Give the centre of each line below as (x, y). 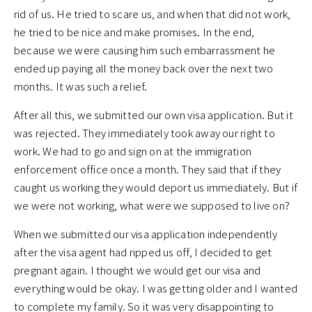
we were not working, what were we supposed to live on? (152, 205)
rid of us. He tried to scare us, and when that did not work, (153, 14)
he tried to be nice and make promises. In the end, (134, 32)
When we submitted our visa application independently (146, 234)
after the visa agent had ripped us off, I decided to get (143, 252)
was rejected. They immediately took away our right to (145, 133)
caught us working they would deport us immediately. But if (156, 187)
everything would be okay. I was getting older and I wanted (156, 288)
